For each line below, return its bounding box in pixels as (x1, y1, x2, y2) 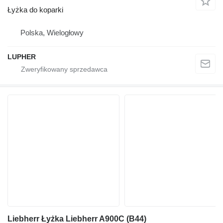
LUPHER (7, 53, 36, 61)
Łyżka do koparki (7, 5, 63, 14)
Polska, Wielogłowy (20, 28, 84, 37)
